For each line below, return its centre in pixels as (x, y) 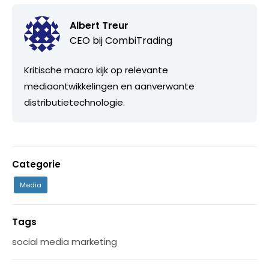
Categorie (36, 164)
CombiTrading (139, 40)
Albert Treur (99, 25)
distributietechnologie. (74, 102)
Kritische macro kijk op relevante (96, 70)
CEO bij (87, 40)
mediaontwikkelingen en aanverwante (109, 86)
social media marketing (65, 241)
